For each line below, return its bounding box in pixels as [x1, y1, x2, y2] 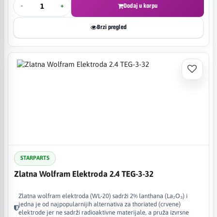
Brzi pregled [97, 24, 126, 31]
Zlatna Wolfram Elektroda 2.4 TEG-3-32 [14, 169, 154, 179]
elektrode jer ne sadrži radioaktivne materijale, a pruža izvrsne [18, 208, 189, 216]
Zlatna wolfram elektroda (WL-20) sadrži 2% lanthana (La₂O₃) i [18, 192, 187, 200]
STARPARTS [20, 155, 49, 161]
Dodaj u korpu [124, 2, 157, 9]
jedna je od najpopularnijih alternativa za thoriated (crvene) [18, 200, 181, 208]
